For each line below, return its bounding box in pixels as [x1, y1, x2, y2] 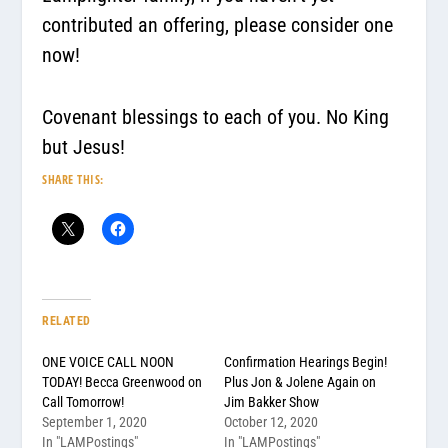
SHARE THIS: [42, 170, 104, 188]
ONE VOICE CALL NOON [42, 353, 175, 370]
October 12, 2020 [224, 413, 318, 430]
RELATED [42, 313, 91, 328]
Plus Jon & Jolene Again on [224, 373, 376, 390]
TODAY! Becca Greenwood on [42, 373, 203, 390]
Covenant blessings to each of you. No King [42, 104, 390, 129]
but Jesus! [42, 134, 126, 159]
